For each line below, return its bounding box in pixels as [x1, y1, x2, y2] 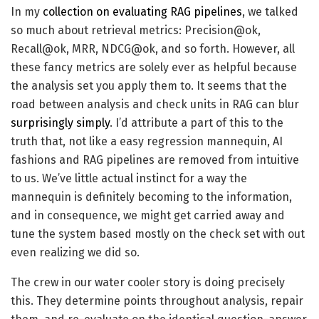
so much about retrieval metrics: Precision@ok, [11, 23, 261, 38]
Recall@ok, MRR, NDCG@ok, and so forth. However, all [11, 42, 295, 56]
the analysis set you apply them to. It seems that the [11, 79, 287, 93]
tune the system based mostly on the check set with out [11, 227, 305, 241]
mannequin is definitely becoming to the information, [11, 190, 292, 204]
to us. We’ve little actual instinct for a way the [11, 172, 247, 186]
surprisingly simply [11, 116, 110, 130]
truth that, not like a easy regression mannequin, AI [11, 135, 283, 149]
